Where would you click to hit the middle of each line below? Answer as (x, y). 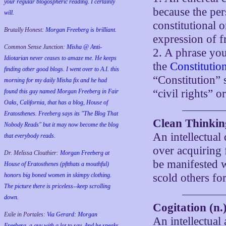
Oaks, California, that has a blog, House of (56, 102)
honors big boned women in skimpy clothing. (58, 175)
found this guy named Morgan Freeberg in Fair (61, 91)
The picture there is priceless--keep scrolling (57, 186)
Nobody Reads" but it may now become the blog (61, 125)
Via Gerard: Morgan (72, 214)
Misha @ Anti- (84, 47)
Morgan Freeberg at (85, 153)
